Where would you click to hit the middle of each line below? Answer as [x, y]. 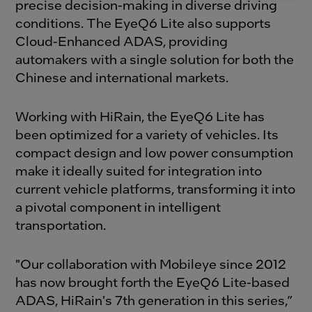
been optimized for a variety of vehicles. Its [147, 134]
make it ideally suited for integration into [139, 171]
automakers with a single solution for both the [155, 59]
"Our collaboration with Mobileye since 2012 [151, 264]
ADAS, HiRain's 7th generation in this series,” [154, 300]
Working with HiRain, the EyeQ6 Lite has [140, 116]
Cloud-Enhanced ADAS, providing [122, 41]
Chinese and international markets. [122, 77]
